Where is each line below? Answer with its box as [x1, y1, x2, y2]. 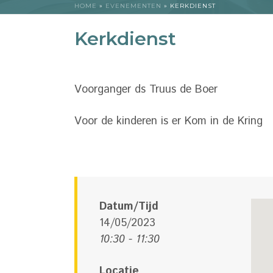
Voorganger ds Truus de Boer [74, 82, 218, 97]
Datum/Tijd [99, 199, 158, 214]
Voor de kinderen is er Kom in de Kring [74, 113, 263, 129]
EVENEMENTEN [105, 2, 161, 10]
